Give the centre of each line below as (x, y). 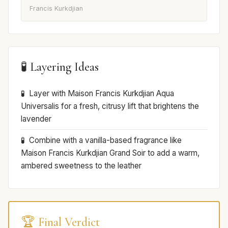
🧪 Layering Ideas (60, 67)
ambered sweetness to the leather (81, 165)
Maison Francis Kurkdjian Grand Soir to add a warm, (110, 153)
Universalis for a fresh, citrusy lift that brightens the (110, 106)
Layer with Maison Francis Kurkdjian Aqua (102, 93)
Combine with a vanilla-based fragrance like (105, 140)
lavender (36, 119)
